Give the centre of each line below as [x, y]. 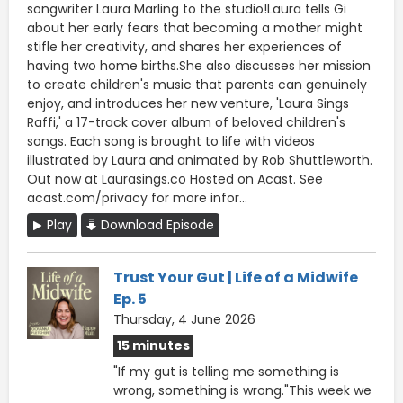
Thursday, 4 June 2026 [184, 319]
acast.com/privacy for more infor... [137, 197]
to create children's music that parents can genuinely [197, 84]
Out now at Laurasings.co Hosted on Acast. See [175, 179]
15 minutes [153, 345]
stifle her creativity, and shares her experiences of [184, 46]
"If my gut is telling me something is [226, 371]
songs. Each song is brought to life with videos [171, 141]
